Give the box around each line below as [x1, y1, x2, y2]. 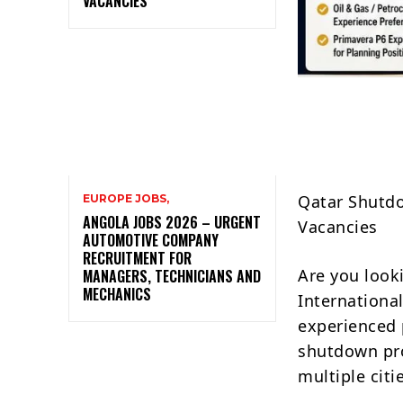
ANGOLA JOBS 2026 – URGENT [83, 210, 261, 233]
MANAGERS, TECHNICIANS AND [83, 264, 261, 287]
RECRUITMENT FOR [83, 246, 192, 269]
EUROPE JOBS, [83, 191, 169, 205]
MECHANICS [83, 282, 151, 305]
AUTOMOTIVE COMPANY [83, 228, 219, 251]
